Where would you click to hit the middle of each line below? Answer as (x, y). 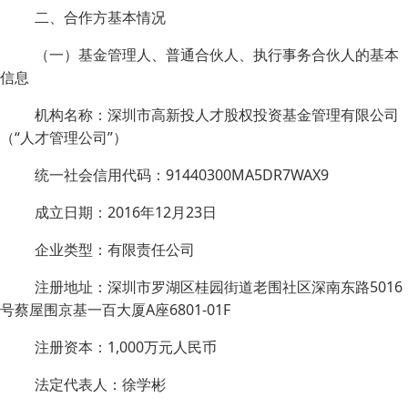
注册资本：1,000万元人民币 (126, 347)
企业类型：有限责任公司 (115, 250)
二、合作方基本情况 (100, 17)
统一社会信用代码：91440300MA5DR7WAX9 (182, 175)
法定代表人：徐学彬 (100, 384)
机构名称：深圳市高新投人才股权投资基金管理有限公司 (217, 115)
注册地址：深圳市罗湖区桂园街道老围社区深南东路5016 (219, 287)
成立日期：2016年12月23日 (126, 212)
